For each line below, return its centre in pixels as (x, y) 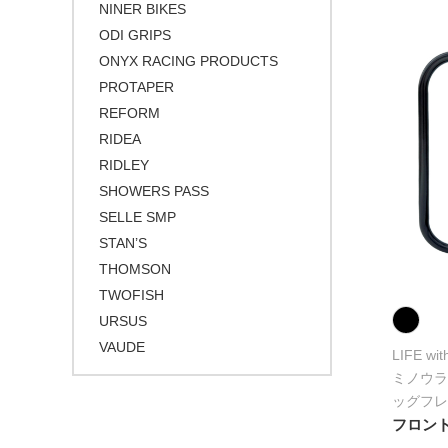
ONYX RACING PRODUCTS (188, 61)
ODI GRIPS (135, 35)
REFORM (129, 113)
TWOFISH (131, 295)
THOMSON (135, 269)
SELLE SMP (137, 217)
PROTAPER (136, 87)
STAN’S (123, 243)
